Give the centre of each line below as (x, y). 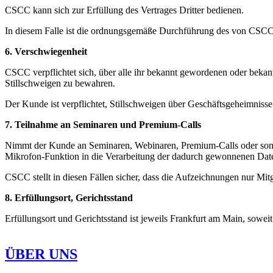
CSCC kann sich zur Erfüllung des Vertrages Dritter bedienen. (124, 10)
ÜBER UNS (41, 254)
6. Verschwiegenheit (46, 51)
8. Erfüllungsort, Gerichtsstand (69, 197)
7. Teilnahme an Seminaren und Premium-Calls (103, 124)
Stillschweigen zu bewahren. (60, 83)
